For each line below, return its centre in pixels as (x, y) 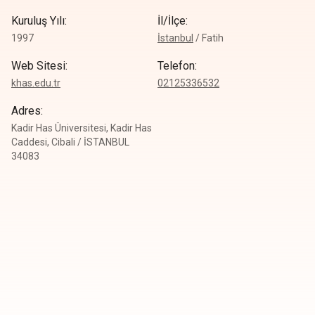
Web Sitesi (38, 66)
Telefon (176, 66)
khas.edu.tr (36, 83)
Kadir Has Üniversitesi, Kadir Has (82, 128)
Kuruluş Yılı (38, 21)
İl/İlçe (172, 21)
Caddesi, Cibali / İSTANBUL (70, 142)
